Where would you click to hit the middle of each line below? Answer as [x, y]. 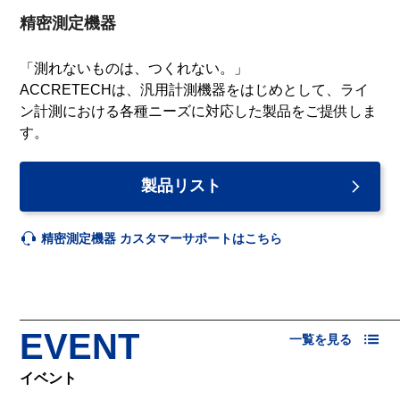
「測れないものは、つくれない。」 [134, 68]
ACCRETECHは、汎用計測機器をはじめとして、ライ [195, 89]
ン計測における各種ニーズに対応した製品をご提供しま [199, 111]
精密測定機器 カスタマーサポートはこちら [162, 238]
